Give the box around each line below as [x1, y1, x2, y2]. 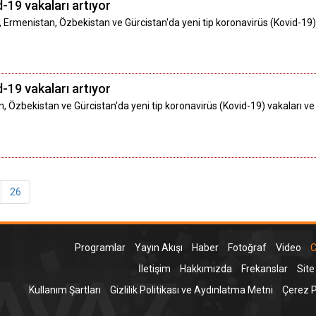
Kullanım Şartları [28, 284, 101, 296]
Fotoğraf [227, 242, 267, 254]
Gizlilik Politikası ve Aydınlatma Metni [109, 284, 273, 296]
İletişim [138, 263, 171, 275]
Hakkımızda [179, 263, 232, 275]
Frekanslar [241, 263, 288, 275]
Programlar [74, 242, 126, 254]
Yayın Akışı [134, 242, 183, 254]
